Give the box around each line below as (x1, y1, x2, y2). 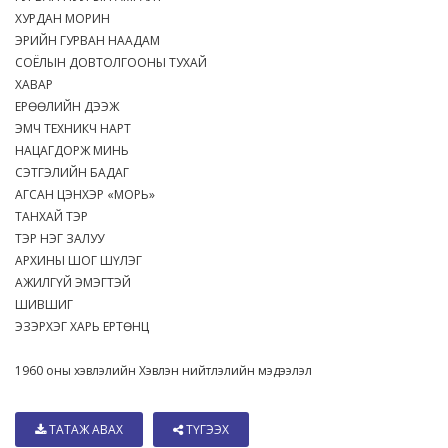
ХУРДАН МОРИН (15, 9, 119, 27)
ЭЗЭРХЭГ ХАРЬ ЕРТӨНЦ (15, 317, 158, 335)
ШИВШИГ (15, 295, 82, 313)
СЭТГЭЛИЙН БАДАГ (15, 163, 138, 181)
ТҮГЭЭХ (183, 420, 229, 438)
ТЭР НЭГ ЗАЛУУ (15, 229, 113, 247)
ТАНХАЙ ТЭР (15, 207, 97, 225)
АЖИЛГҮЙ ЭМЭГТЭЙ (15, 273, 140, 291)
